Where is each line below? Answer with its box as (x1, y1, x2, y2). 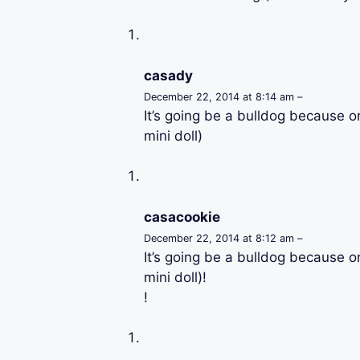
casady (143, 67, 193, 84)
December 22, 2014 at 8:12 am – (143, 231, 302, 244)
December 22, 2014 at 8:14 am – (143, 90, 302, 103)
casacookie (143, 208, 220, 225)
